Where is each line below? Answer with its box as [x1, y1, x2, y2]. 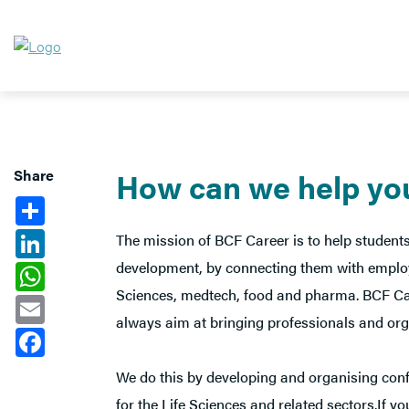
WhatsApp [45, 258, 110, 279]
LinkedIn [45, 225, 100, 246]
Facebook [45, 324, 107, 345]
